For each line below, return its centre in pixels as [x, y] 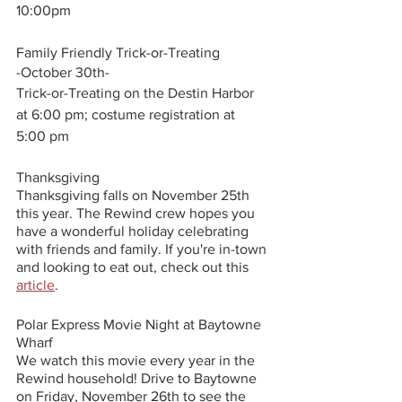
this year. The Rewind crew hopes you [137, 214]
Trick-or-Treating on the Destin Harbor [137, 93]
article [35, 285]
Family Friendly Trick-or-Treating [118, 53]
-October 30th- [63, 73]
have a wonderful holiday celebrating [134, 232]
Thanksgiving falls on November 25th [135, 196]
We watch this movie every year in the [137, 361]
